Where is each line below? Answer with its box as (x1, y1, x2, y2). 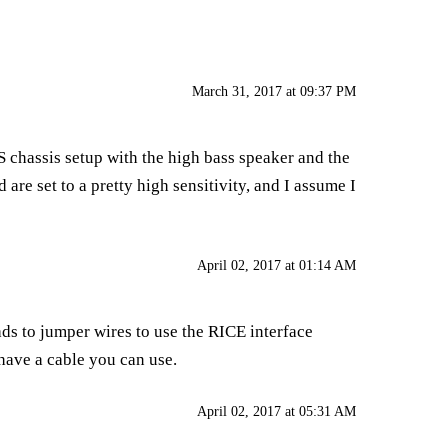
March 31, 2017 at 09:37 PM (192, 84, 356, 99)
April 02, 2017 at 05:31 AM (197, 404, 356, 419)
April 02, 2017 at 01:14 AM (197, 258, 356, 273)
